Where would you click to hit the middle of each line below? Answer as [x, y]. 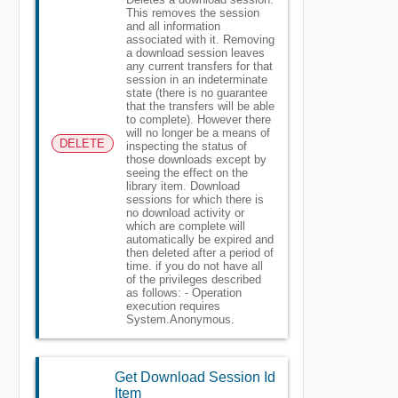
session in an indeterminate [196, 79]
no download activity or [185, 212]
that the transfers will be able [200, 106]
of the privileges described [193, 279]
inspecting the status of [186, 146]
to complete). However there [198, 119]
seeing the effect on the [187, 172]
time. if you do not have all [194, 266]
